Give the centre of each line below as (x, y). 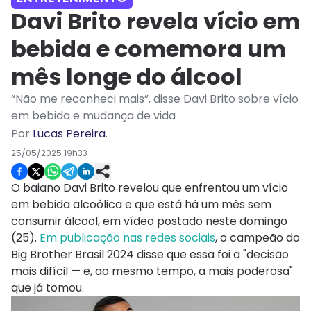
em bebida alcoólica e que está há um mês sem (141, 205)
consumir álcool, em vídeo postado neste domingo (149, 221)
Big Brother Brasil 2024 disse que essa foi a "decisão (150, 255)
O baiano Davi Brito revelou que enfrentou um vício (150, 188)
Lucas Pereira (69, 134)
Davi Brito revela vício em (155, 22)
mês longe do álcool (127, 77)
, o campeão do (258, 238)
